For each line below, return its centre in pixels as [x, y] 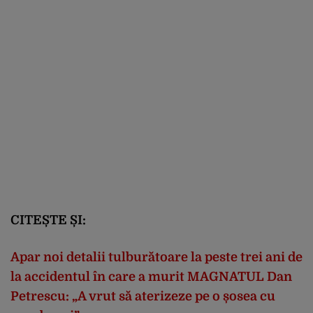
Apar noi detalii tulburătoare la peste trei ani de [156, 257]
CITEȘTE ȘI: [48, 220]
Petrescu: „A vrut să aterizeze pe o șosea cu [143, 297]
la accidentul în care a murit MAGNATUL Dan [151, 277]
